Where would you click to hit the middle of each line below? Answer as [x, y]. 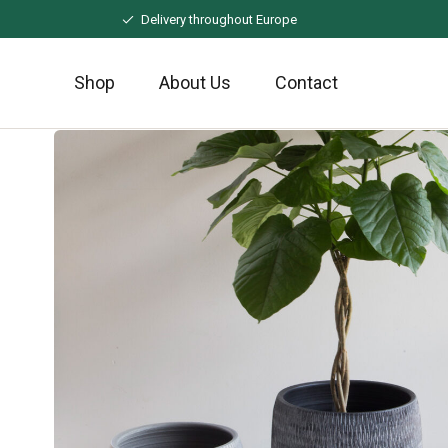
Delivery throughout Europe [218, 19]
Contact [306, 82]
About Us [194, 82]
